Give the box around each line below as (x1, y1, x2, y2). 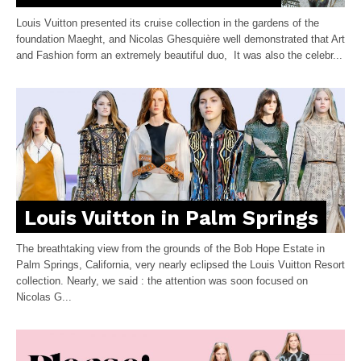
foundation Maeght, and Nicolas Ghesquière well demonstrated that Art (16, 32, 345, 45)
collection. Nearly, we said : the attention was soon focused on (16, 274, 308, 287)
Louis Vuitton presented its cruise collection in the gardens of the (16, 16, 319, 29)
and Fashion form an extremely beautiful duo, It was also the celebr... (16, 48, 342, 61)
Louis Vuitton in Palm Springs (24, 205, 318, 230)
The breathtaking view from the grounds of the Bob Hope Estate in (16, 242, 325, 255)
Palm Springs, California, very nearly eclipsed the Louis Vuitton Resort (16, 258, 345, 271)
